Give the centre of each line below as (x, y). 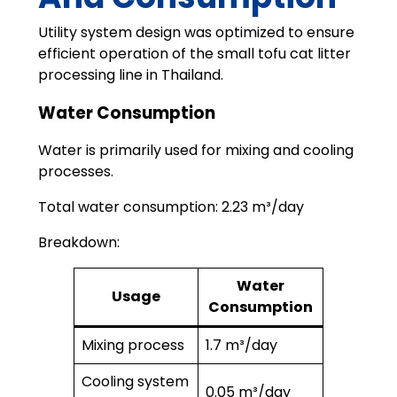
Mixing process (132, 346)
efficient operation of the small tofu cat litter (194, 53)
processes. (75, 172)
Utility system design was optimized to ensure (196, 32)
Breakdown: (78, 243)
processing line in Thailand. (130, 74)
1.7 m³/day (241, 346)
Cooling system (135, 382)
